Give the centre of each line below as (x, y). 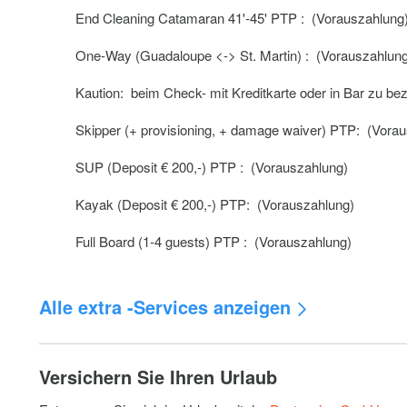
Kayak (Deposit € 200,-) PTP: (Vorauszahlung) (215, 204)
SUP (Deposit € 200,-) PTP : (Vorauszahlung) (212, 167)
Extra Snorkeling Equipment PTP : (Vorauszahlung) (229, 348)
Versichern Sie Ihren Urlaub (159, 377)
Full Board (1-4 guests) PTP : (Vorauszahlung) (214, 241)
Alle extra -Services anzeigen (165, 307)
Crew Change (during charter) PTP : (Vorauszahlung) (235, 386)
